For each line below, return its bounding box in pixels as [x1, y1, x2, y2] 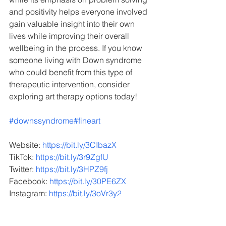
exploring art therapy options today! [9, 91, 137, 101]
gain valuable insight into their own [9, 19, 137, 29]
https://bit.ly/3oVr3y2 [49, 188, 122, 198]
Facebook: [9, 176, 49, 186]
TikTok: [9, 152, 36, 162]
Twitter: [9, 164, 36, 174]
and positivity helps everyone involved [9, 7, 149, 17]
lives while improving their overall [9, 31, 131, 41]
